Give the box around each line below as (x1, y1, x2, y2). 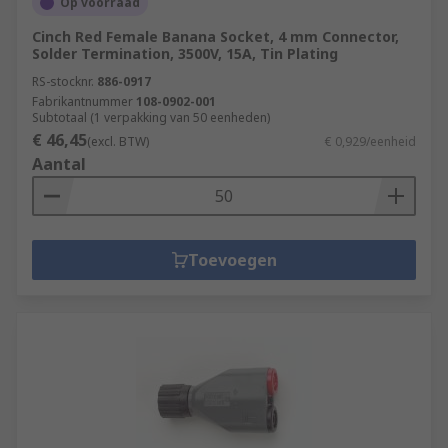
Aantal (32, 153, 86, 175)
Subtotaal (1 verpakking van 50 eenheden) (32, 109, 270, 126)
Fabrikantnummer (32, 93, 133, 110)
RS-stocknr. (32, 73, 94, 90)
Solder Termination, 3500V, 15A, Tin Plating (32, 44, 338, 63)
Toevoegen (187, 249, 277, 271)
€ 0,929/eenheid (325, 133, 416, 150)
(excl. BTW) (87, 133, 149, 150)
